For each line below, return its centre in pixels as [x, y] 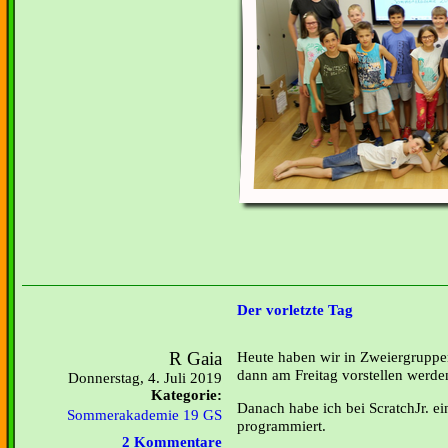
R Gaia [195, 358]
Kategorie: [186, 395]
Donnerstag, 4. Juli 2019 [145, 378]
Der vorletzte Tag [295, 310]
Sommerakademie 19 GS [144, 415]
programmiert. [281, 425]
